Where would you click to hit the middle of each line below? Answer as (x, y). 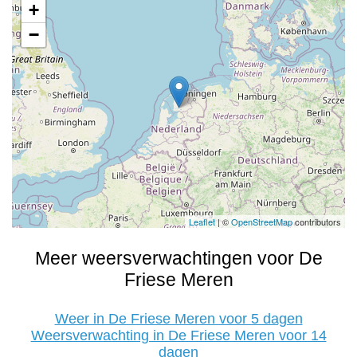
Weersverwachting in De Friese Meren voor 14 (178, 335)
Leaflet (202, 222)
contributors (317, 222)
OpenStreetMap (262, 222)
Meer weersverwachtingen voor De (178, 258)
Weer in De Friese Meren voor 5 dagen (178, 319)
